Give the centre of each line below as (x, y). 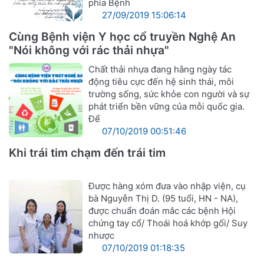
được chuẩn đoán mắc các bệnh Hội (162, 210)
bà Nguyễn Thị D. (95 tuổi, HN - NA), (164, 198)
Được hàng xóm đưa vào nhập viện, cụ (167, 186)
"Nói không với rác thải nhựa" (89, 50)
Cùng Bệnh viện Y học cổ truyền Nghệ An (122, 37)
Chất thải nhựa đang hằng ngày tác (160, 70)
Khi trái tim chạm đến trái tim (87, 153)
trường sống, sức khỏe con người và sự (169, 94)
